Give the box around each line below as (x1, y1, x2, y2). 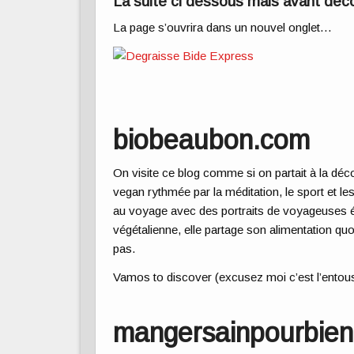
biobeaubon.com (113, 125, 311, 156)
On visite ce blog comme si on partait (113, 165, 311, 179)
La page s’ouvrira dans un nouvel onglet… (113, 21, 333, 35)
